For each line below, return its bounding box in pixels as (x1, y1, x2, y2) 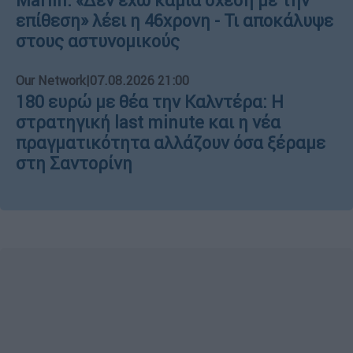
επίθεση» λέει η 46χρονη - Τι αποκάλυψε (16, 9, 333, 32)
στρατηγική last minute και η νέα (16, 111, 281, 133)
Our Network (16, 72, 86, 88)
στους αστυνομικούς (16, 30, 180, 52)
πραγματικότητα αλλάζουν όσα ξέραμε (16, 132, 325, 154)
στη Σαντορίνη (16, 152, 132, 174)
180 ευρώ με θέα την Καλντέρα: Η (16, 91, 284, 113)
